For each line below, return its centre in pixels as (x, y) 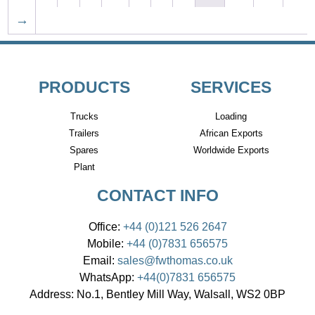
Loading (231, 116)
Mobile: (105, 243)
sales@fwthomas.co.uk (175, 260)
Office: (104, 226)
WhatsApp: (107, 277)
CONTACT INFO (157, 195)
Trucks (84, 116)
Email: (98, 260)
